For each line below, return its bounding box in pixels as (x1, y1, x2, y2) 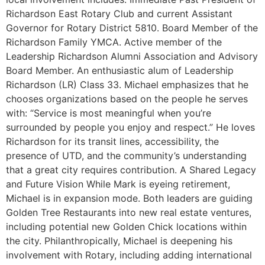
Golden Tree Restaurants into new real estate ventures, (6, 206, 251, 219)
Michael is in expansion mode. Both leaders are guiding (6, 192, 253, 205)
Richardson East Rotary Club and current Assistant (6, 8, 232, 20)
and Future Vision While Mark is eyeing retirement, (6, 178, 230, 190)
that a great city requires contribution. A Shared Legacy (6, 164, 256, 176)
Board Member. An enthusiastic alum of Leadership (6, 64, 234, 77)
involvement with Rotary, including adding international (6, 249, 252, 261)
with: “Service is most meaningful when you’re (6, 107, 211, 119)
